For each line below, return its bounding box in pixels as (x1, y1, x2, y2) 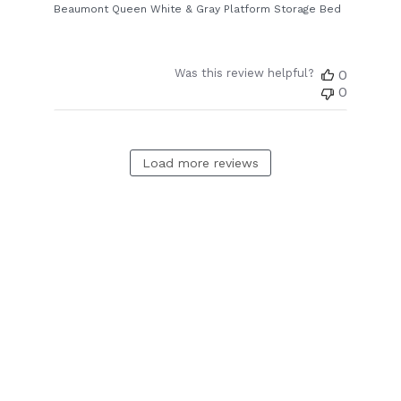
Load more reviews (142, 156, 259, 171)
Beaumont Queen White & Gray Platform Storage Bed (54, 3, 342, 16)
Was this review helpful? (174, 66, 314, 81)
